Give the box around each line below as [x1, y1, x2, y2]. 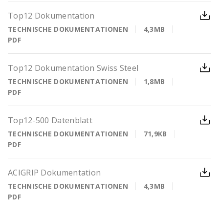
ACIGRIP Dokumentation [8, 167, 101, 178]
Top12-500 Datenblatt [8, 115, 92, 126]
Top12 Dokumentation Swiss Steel [8, 63, 139, 73]
